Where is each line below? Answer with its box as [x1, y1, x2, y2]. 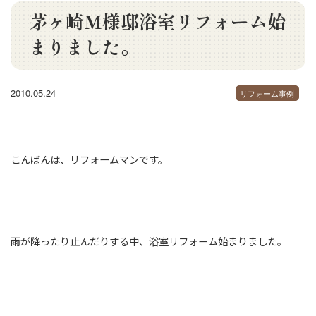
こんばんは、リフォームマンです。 [11, 151, 168, 166]
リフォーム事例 [240, 87, 295, 99]
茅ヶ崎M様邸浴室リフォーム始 [28, 7, 286, 34]
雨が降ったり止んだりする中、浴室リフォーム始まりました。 [11, 233, 287, 248]
